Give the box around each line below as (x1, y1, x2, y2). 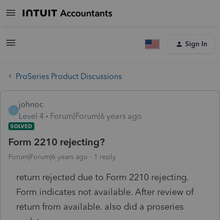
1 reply (94, 152, 116, 161)
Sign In (185, 40, 207, 48)
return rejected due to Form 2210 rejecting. (16, 171, 189, 183)
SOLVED (10, 122, 32, 130)
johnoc (19, 99, 43, 109)
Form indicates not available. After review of (16, 186, 193, 197)
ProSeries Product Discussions (16, 71, 122, 81)
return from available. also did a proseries (16, 201, 184, 212)
